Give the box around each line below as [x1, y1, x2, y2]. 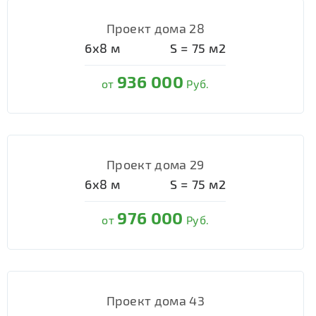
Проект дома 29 [107, 157, 205, 172]
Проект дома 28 [106, 20, 205, 36]
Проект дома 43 [106, 293, 205, 308]
